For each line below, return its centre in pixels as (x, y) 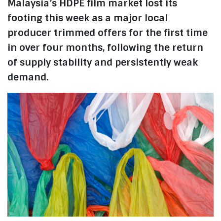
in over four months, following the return (105, 48)
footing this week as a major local (88, 18)
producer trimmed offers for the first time (108, 33)
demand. (28, 77)
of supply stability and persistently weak (103, 63)
